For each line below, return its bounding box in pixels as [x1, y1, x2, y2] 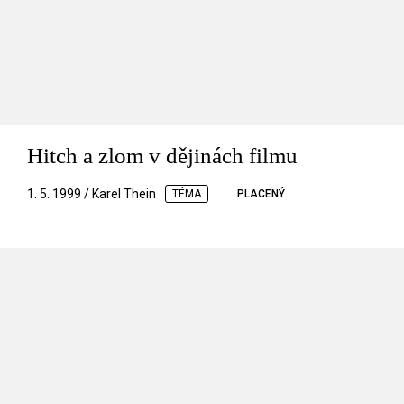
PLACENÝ [237, 188, 285, 201]
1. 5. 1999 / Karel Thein [27, 187, 156, 202]
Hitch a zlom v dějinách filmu [27, 143, 298, 169]
